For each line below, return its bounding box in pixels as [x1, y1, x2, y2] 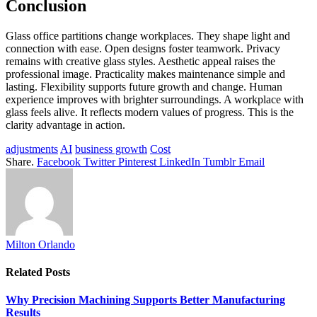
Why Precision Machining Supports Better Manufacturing [6, 294, 285, 306]
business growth [75, 142, 147, 155]
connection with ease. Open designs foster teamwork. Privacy [6, 42, 280, 54]
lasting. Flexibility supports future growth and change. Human [6, 80, 282, 93]
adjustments [6, 142, 58, 155]
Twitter [83, 155, 115, 168]
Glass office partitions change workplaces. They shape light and [6, 29, 290, 42]
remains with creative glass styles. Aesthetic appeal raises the [6, 54, 275, 67]
